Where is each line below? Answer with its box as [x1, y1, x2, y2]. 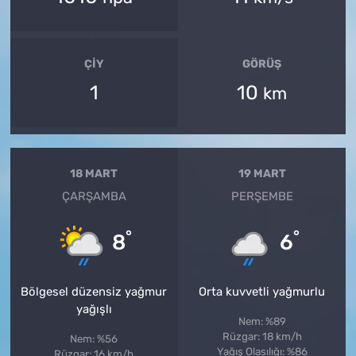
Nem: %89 [238, 315, 286, 327]
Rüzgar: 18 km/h [222, 330, 302, 342]
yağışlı [75, 301, 112, 316]
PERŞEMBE [230, 188, 293, 203]
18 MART [70, 167, 118, 181]
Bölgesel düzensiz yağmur [21, 284, 168, 299]
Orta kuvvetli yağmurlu [199, 284, 326, 299]
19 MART [238, 167, 286, 181]
